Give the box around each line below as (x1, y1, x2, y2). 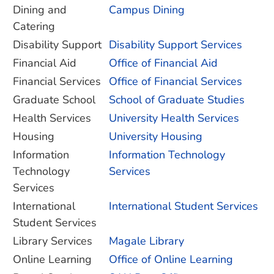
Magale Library (109, 234, 184, 248)
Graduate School (13, 92, 95, 107)
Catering (13, 19, 55, 34)
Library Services (13, 234, 92, 248)
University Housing (109, 129, 202, 144)
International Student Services (109, 199, 258, 213)
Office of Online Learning (109, 252, 233, 267)
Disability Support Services (109, 37, 242, 52)
